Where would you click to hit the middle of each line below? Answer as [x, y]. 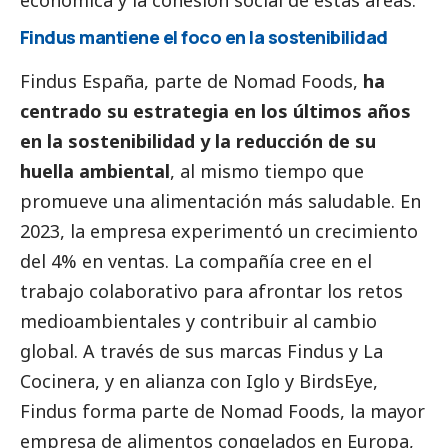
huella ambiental [95, 171]
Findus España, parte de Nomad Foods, [191, 81]
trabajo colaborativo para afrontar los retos [211, 291]
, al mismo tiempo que [267, 171]
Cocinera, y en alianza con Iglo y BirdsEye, [199, 381]
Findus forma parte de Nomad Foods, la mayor [222, 411]
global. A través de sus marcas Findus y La [201, 351]
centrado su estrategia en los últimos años [215, 111]
